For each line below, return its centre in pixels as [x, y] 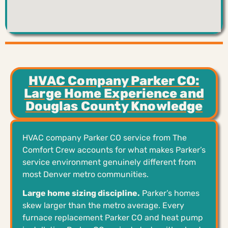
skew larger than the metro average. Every [103, 205]
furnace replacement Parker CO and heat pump [113, 217]
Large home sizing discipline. [81, 193]
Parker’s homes [170, 193]
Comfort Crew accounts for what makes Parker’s [114, 150]
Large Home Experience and [114, 93]
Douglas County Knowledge [114, 106]
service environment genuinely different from [109, 162]
